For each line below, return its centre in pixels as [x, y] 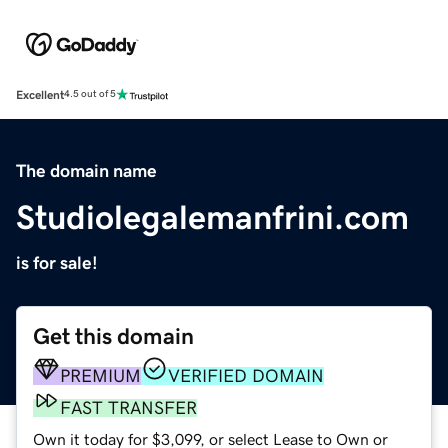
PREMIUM [100, 375]
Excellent [40, 94]
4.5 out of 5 [90, 94]
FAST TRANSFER [128, 407]
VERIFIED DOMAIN [246, 375]
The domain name [86, 170]
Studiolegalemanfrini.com [212, 216]
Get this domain [113, 336]
